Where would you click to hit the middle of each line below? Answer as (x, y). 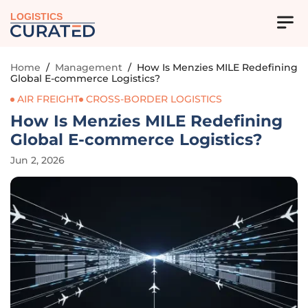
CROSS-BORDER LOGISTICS (154, 99)
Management (89, 67)
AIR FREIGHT (48, 99)
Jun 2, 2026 (37, 160)
